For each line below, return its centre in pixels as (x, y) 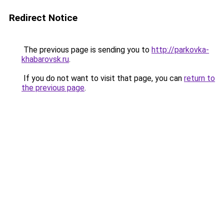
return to (199, 78)
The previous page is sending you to (86, 50)
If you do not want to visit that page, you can (103, 78)
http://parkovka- (180, 50)
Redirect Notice (43, 18)
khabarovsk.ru (45, 59)
